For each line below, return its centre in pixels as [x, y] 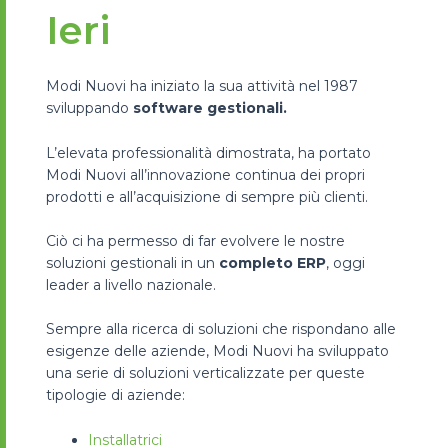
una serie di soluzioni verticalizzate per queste [205, 373]
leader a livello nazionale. [131, 285]
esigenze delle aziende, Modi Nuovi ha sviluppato [217, 351]
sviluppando [89, 108]
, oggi [345, 263]
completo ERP [272, 263]
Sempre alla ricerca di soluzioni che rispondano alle [221, 329]
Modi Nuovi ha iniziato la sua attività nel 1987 [202, 86]
